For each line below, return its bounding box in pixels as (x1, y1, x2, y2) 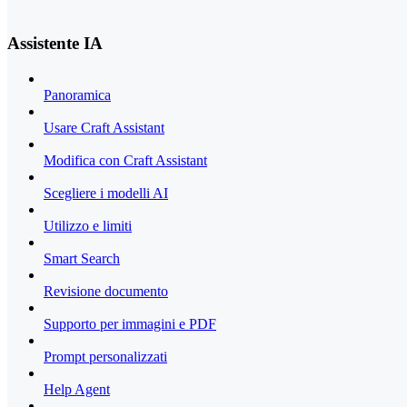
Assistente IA (7, 34, 103, 54)
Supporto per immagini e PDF (44, 316, 216, 332)
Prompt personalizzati (44, 349, 167, 364)
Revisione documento (44, 283, 168, 299)
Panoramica (44, 87, 111, 103)
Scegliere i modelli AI (44, 185, 168, 201)
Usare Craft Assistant (44, 120, 164, 135)
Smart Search (44, 251, 120, 266)
